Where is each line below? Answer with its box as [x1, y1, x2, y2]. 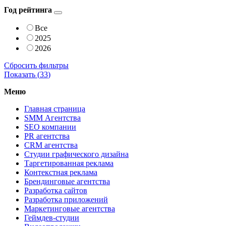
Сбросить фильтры [4, 61, 69, 70]
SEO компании [24, 122, 76, 131]
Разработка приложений [24, 195, 108, 204]
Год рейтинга [4, 5, 52, 14]
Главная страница [24, 104, 85, 113]
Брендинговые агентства [24, 177, 110, 186]
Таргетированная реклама [24, 158, 114, 167]
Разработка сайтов [24, 186, 87, 195]
